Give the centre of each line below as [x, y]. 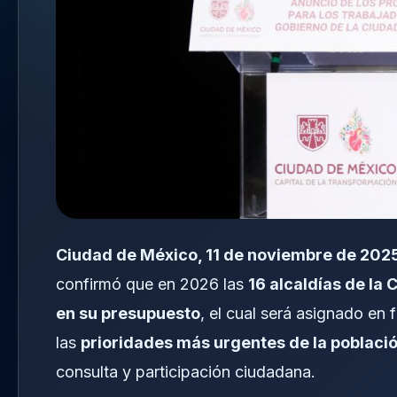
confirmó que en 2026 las [152, 284]
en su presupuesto [128, 314]
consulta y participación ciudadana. [186, 372]
